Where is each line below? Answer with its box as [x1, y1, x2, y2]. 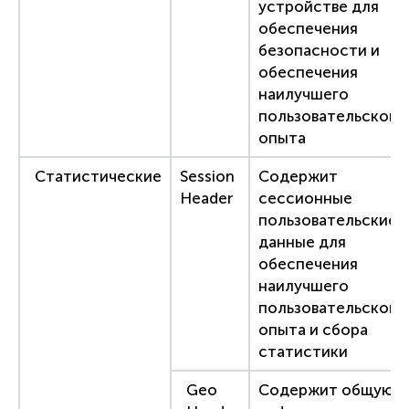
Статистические [35, 167, 162, 186]
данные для [257, 233, 346, 252]
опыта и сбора [257, 320, 368, 340]
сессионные [257, 189, 352, 208]
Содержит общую [257, 381, 394, 400]
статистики [257, 342, 348, 362]
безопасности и [257, 41, 380, 60]
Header [179, 189, 234, 208]
